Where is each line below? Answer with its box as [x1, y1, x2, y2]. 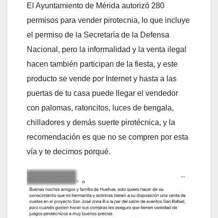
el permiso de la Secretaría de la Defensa [27, 30, 169, 39]
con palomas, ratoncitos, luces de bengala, [27, 103, 174, 112]
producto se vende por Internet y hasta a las [27, 74, 177, 83]
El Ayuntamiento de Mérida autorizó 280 [27, 1, 164, 10]
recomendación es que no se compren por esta [27, 132, 188, 141]
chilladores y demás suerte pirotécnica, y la [27, 118, 175, 127]
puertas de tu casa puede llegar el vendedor [27, 89, 178, 97]
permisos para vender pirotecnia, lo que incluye [27, 16, 190, 24]
